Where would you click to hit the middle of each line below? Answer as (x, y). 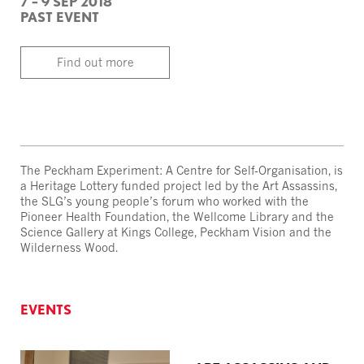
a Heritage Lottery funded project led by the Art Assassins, (179, 185)
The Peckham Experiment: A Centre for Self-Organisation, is (182, 170)
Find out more (95, 62)
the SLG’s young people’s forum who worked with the (165, 201)
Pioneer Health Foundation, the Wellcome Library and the (177, 216)
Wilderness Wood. (69, 247)
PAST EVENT (60, 17)
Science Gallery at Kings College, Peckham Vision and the (176, 232)
